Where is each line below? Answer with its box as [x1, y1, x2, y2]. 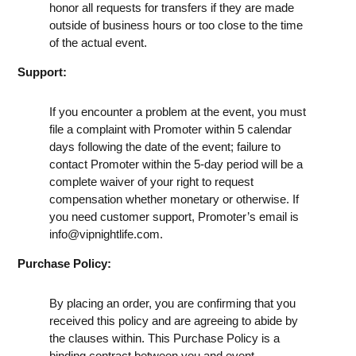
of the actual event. [49, 35, 147, 49]
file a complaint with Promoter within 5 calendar [49, 122, 292, 136]
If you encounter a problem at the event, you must [49, 104, 306, 118]
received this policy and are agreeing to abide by [49, 313, 298, 327]
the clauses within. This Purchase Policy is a [49, 331, 280, 345]
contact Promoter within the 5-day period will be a [49, 157, 303, 171]
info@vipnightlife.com [49, 226, 160, 241]
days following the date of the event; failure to [49, 139, 281, 153]
